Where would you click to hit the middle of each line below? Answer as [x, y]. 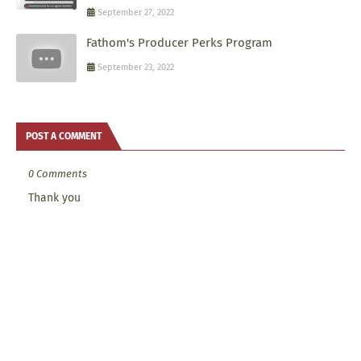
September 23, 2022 [136, 67]
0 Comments [58, 173]
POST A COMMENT [64, 136]
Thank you [54, 197]
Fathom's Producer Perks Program [179, 42]
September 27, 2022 [136, 12]
